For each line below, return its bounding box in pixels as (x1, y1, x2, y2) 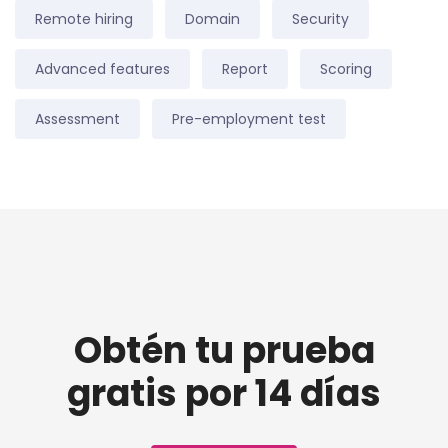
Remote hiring (35, 9, 133, 30)
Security (292, 9, 349, 30)
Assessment (35, 109, 120, 130)
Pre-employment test (172, 109, 326, 130)
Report (222, 59, 268, 80)
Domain (185, 9, 240, 30)
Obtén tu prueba (73, 325, 375, 377)
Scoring (320, 59, 372, 80)
